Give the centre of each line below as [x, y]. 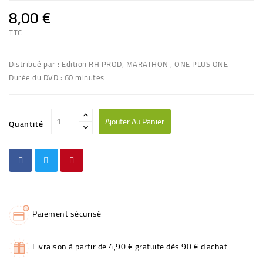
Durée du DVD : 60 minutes [57, 77]
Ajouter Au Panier [134, 121]
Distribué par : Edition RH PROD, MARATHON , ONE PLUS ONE [118, 64]
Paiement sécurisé [67, 213]
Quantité [26, 124]
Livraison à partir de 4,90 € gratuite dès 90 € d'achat [130, 246]
